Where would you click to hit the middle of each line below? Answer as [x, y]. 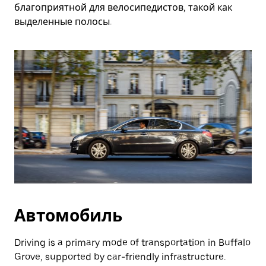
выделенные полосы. [63, 22]
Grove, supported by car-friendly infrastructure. [120, 257]
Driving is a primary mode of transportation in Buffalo [132, 243]
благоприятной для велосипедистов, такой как [123, 7]
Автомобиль [68, 216]
